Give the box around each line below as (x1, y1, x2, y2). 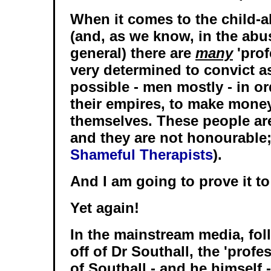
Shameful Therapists (70, 146, 213, 163)
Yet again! (70, 200, 139, 216)
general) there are (70, 45, 195, 61)
